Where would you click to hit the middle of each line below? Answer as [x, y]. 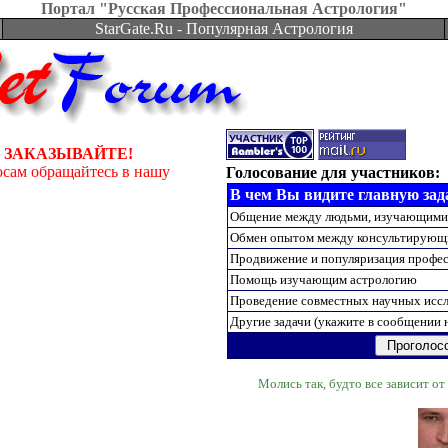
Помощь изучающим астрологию [323, 279]
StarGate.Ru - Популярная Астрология [223, 28]
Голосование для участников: [333, 172]
